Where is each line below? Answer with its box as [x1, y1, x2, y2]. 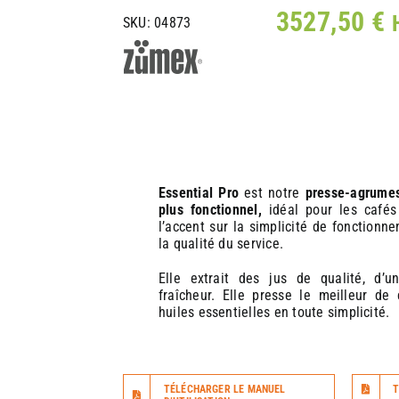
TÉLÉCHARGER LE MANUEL [163, 383, 286, 395]
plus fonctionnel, [158, 201, 262, 218]
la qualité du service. [158, 235, 284, 252]
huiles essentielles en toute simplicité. [158, 304, 390, 321]
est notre [239, 184, 305, 201]
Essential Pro [158, 184, 239, 201]
